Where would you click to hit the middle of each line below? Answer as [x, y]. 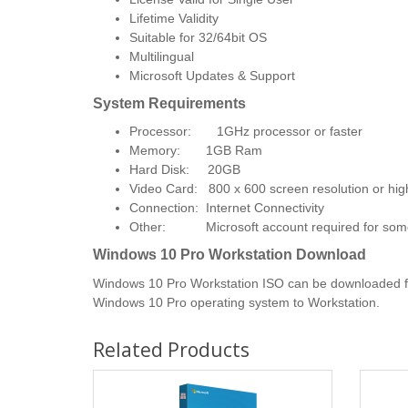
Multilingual [163, 56]
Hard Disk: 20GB [185, 169]
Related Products [171, 349]
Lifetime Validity [174, 18]
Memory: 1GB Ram [198, 150]
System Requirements [169, 103]
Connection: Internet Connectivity [227, 207]
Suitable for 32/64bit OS [198, 37]
